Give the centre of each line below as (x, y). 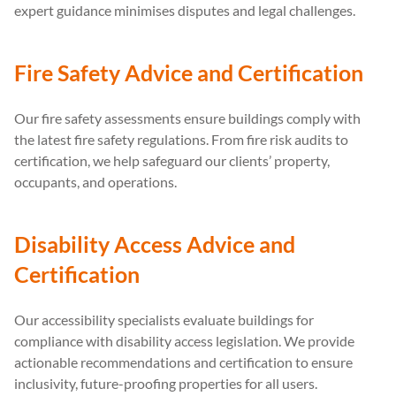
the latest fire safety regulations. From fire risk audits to (181, 139)
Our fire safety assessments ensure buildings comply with (187, 118)
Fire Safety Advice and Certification (189, 72)
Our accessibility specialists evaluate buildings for (164, 319)
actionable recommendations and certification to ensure (183, 362)
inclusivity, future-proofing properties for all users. (166, 383)
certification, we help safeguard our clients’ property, (172, 160)
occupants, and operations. (95, 181)
